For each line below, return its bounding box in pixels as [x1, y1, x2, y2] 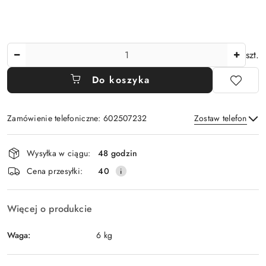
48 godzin [98, 147, 138, 159]
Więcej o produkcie [7, 202, 92, 216]
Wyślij [117, 164, 149, 178]
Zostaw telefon [194, 112, 247, 124]
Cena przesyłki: [27, 164, 83, 177]
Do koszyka [91, 73, 150, 87]
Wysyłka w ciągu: [27, 147, 91, 159]
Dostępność [7, 132, 77, 152]
